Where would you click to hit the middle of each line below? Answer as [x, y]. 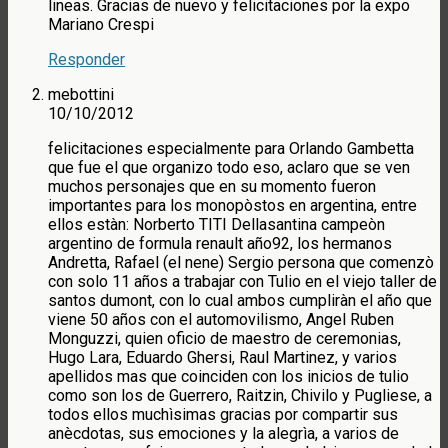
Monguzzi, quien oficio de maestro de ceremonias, [224, 339]
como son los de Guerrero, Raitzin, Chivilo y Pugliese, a [240, 396]
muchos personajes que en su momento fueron [212, 187]
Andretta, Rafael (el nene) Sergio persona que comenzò [241, 263]
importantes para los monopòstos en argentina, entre [232, 206]
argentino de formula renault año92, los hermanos [220, 244]
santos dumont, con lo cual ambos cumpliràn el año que [240, 301]
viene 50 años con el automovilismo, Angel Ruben [221, 320]
